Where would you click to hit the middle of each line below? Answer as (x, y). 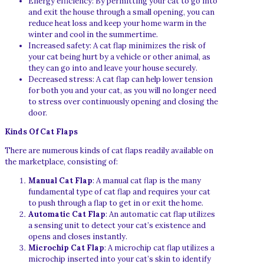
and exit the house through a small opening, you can (121, 12)
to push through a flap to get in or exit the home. (116, 203)
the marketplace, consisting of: (61, 161)
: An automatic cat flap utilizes (160, 214)
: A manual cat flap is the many (147, 180)
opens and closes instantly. (78, 236)
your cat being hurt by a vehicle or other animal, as (119, 57)
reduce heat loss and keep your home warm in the (117, 23)
